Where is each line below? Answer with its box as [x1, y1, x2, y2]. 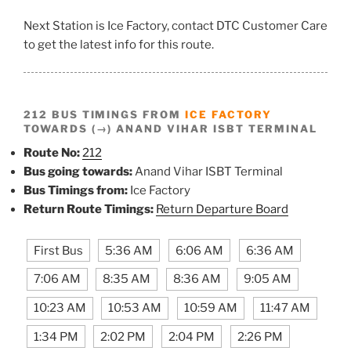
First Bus [33, 243, 83, 258]
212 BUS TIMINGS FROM [24, 107, 185, 121]
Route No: [24, 145, 80, 160]
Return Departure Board [156, 201, 288, 216]
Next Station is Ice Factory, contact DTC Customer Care [24, 19, 327, 34]
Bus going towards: [24, 164, 132, 179]
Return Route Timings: [24, 201, 154, 216]
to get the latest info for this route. [24, 38, 214, 52]
